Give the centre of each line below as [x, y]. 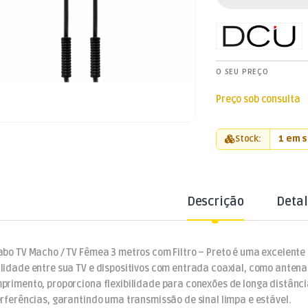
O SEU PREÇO [242, 71]
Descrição [215, 201]
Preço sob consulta [258, 99]
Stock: [248, 139]
